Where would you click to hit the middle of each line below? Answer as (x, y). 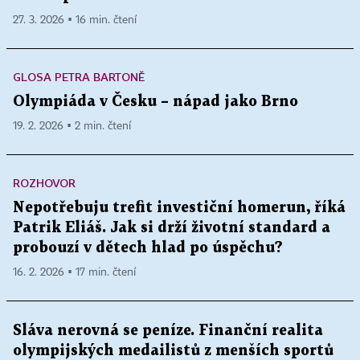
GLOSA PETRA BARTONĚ (79, 77)
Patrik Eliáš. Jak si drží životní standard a (172, 228)
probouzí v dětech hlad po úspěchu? (148, 248)
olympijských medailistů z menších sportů (173, 351)
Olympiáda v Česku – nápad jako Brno (155, 102)
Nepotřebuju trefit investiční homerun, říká (179, 208)
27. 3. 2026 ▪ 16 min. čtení (75, 20)
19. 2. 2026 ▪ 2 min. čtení (72, 127)
